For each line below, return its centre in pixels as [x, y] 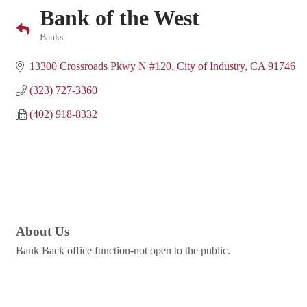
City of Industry [211, 66]
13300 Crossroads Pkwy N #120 [100, 66]
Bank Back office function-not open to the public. [123, 251]
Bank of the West [120, 18]
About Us [42, 232]
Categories [60, 47]
